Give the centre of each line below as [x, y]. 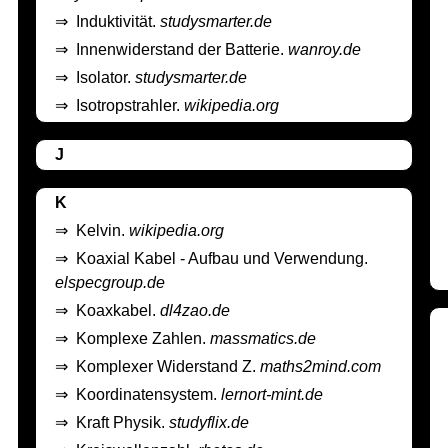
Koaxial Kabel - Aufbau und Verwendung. [221, 259]
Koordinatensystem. [148, 395]
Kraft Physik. [122, 423]
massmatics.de [262, 339]
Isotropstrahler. [129, 106]
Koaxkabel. [117, 311]
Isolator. [105, 78]
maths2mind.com [320, 367]
